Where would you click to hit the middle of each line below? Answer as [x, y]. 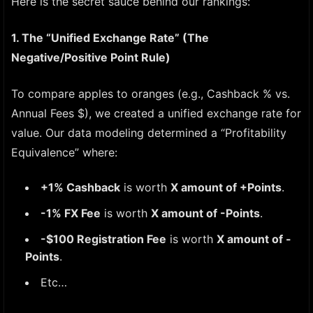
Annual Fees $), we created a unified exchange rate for [156, 113]
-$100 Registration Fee [103, 239]
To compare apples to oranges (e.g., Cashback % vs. [151, 94]
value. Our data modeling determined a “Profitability [149, 133]
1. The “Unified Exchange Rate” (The [110, 38]
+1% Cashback [80, 187]
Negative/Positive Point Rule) [91, 57]
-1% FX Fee [71, 213]
